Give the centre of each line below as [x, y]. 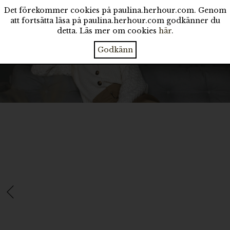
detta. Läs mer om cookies [108, 31]
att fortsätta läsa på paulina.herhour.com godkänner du [115, 21]
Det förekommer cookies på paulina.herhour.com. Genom [115, 10]
